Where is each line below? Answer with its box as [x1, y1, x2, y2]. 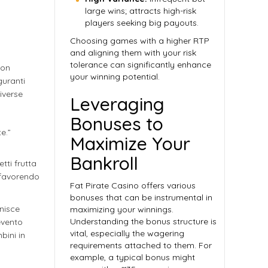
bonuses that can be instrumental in [70, 192, 212, 203]
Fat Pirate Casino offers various [70, 180, 196, 191]
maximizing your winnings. [70, 204, 173, 215]
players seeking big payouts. [85, 17, 199, 28]
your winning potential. [70, 71, 160, 82]
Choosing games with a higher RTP [70, 35, 209, 46]
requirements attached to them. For [70, 240, 212, 251]
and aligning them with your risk [70, 47, 196, 58]
